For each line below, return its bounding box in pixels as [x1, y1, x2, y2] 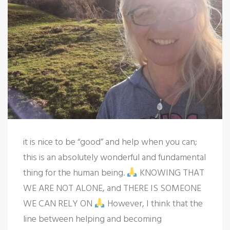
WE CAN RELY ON [23, 196, 94, 211]
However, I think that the [105, 196, 203, 211]
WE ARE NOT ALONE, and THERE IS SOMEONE [23, 181, 201, 196]
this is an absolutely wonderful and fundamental [23, 150, 206, 165]
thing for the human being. [23, 165, 127, 180]
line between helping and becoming [23, 212, 162, 226]
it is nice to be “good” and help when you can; [23, 135, 197, 149]
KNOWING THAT [137, 165, 204, 180]
